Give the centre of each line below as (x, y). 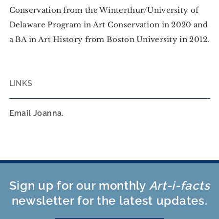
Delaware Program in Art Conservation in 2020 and (108, 24)
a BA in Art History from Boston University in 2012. (109, 39)
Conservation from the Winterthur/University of (104, 10)
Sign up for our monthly (79, 185)
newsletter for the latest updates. (109, 200)
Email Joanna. (36, 113)
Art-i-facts (179, 185)
